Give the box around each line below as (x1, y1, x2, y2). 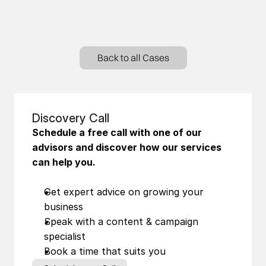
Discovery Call (32, 111, 109, 125)
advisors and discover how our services (32, 141, 221, 153)
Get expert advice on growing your (44, 186, 204, 198)
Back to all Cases (97, 52, 169, 64)
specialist (44, 230, 85, 242)
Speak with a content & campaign (44, 216, 198, 227)
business (44, 201, 83, 213)
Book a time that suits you (44, 245, 166, 257)
